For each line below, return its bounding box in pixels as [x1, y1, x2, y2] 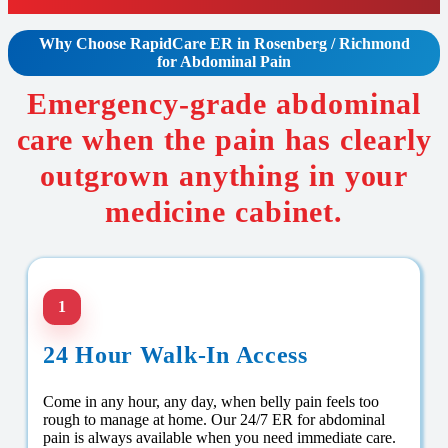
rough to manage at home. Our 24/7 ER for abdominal [43, 411, 385, 429]
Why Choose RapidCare [38, 35, 210, 53]
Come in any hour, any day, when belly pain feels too [43, 393, 379, 411]
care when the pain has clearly [16, 123, 432, 157]
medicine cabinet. [104, 195, 344, 229]
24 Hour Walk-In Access [43, 342, 308, 369]
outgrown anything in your [39, 159, 409, 193]
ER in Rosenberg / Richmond [209, 35, 410, 53]
